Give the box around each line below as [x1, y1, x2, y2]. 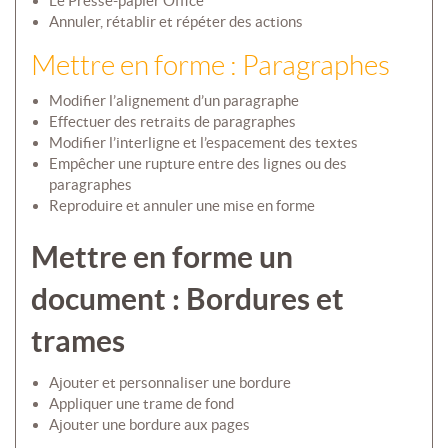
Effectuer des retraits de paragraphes [48, 113, 296, 131]
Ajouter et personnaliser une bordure [48, 374, 291, 392]
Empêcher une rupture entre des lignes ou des [48, 155, 347, 173]
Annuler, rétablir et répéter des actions [48, 13, 303, 31]
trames [31, 324, 125, 359]
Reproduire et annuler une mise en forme [48, 197, 315, 215]
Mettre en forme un [31, 240, 293, 275]
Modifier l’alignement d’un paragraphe [48, 92, 299, 110]
